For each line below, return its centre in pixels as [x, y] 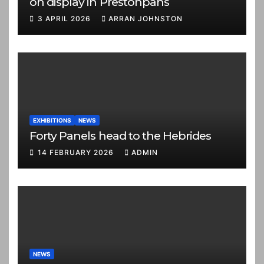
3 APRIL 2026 [65, 18]
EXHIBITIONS [52, 120]
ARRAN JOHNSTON [146, 18]
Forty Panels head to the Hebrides [121, 135]
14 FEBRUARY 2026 [77, 152]
